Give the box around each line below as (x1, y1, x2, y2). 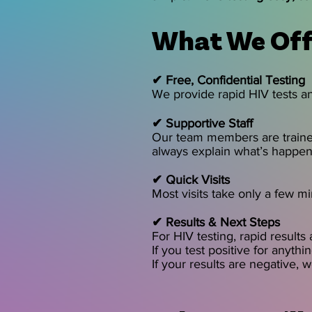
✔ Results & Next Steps (152, 215, 280, 229)
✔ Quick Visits (152, 173, 230, 187)
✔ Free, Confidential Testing (152, 73, 305, 87)
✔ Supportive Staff (152, 116, 253, 130)
